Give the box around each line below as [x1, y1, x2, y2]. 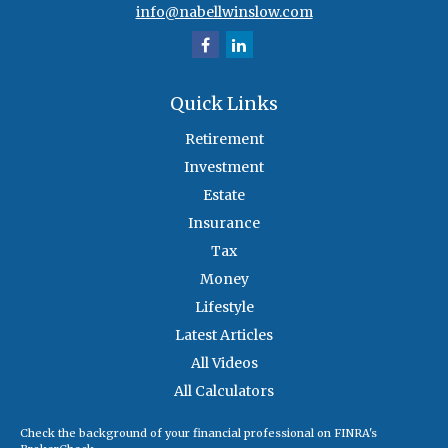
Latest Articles [175, 326, 273, 344]
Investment [184, 158, 264, 176]
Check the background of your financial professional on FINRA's [20, 426, 377, 440]
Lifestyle [194, 298, 254, 316]
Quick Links [170, 92, 278, 115]
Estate [203, 186, 245, 204]
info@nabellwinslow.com [135, 3, 313, 21]
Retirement [184, 130, 264, 148]
